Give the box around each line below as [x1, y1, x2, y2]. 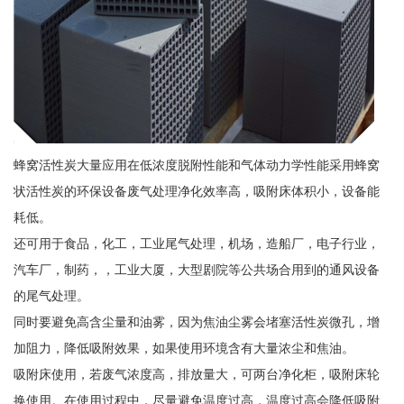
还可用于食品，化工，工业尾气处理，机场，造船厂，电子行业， [13, 235, 380, 251]
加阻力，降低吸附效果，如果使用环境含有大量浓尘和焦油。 [13, 340, 354, 355]
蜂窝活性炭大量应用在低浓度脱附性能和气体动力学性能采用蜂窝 [13, 157, 380, 172]
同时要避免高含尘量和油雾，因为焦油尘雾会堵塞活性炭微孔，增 [13, 314, 380, 329]
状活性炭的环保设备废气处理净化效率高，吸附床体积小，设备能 [13, 183, 380, 198]
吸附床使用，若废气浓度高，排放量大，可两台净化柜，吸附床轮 [13, 366, 380, 381]
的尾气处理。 [13, 288, 89, 303]
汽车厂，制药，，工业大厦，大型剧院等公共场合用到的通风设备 [13, 262, 380, 277]
